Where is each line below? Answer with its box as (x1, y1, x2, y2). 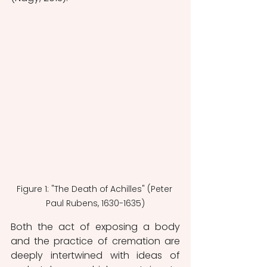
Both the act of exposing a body (11, 219, 180, 234)
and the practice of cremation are (11, 234, 180, 248)
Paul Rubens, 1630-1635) (46, 197, 145, 209)
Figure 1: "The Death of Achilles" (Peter (16, 182, 175, 195)
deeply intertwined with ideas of (11, 248, 180, 262)
